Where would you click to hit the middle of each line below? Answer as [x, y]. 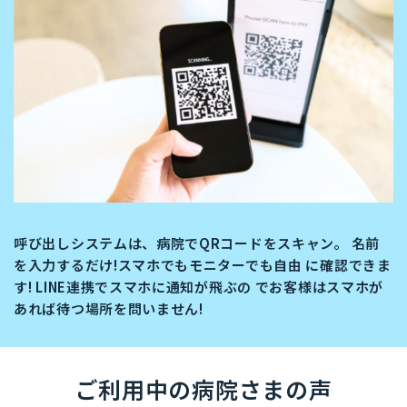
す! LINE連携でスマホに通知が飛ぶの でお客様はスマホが [199, 287]
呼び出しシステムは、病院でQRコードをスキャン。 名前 [197, 243]
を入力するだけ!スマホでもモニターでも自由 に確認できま [203, 265]
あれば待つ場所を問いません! [109, 309]
